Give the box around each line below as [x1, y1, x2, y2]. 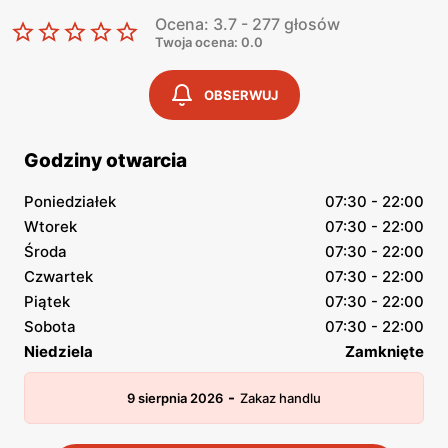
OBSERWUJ [204, 87, 278, 103]
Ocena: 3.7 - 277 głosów [155, 14, 340, 34]
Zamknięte [345, 342, 424, 361]
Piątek [24, 292, 70, 311]
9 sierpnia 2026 [127, 390, 223, 406]
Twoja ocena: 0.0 [155, 34, 263, 50]
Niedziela [24, 342, 93, 361]
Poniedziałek [24, 192, 116, 211]
